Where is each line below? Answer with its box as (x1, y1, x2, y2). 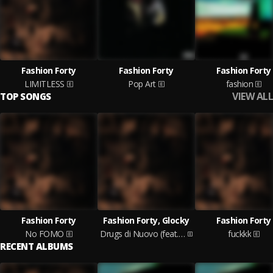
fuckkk (228, 228, 251, 239)
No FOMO (25, 228, 64, 239)
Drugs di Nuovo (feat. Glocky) (178, 228, 185, 239)
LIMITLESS (24, 78, 65, 90)
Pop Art (128, 78, 156, 90)
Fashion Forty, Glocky (103, 214, 190, 226)
